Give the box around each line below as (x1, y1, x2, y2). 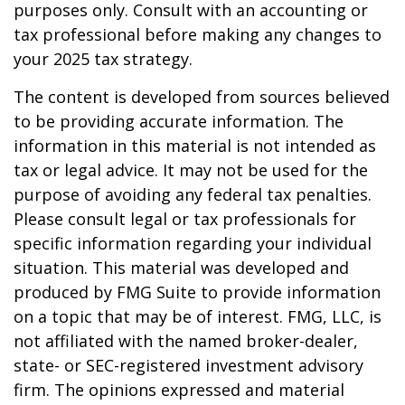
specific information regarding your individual (14, 232, 372, 254)
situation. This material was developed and (14, 257, 349, 278)
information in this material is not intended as (14, 135, 376, 156)
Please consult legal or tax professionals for (14, 208, 356, 230)
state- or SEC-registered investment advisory (14, 354, 363, 376)
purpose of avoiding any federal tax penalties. (14, 184, 372, 205)
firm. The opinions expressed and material (14, 379, 344, 400)
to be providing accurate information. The (14, 110, 344, 132)
